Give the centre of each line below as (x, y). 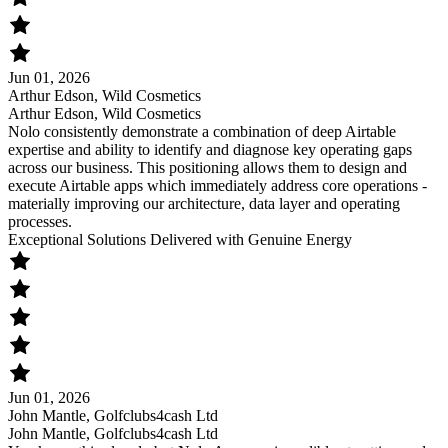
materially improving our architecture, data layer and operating (204, 204)
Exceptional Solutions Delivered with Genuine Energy (180, 240)
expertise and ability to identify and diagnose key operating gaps (210, 150)
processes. (40, 222)
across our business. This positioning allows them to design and (207, 168)
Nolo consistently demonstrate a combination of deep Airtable (202, 132)
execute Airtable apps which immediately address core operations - (217, 186)
